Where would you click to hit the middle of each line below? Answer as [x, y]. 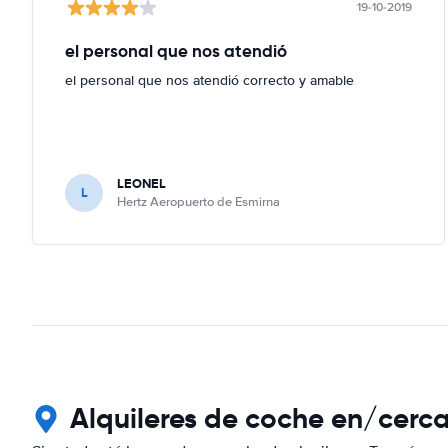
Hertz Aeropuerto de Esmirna [198, 201]
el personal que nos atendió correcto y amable [209, 80]
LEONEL [141, 183]
